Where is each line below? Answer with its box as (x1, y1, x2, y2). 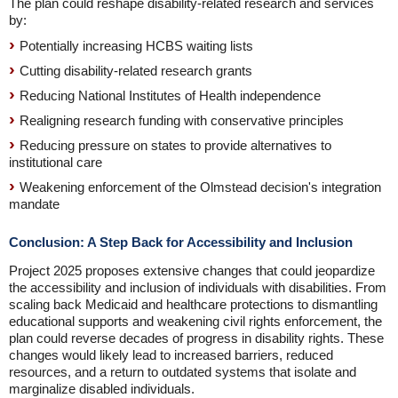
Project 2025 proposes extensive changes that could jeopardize (9, 263, 375, 278)
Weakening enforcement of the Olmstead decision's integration (20, 179, 381, 195)
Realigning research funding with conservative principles (20, 113, 344, 128)
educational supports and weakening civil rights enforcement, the (9, 314, 382, 329)
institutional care (9, 155, 102, 170)
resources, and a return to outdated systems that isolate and (9, 364, 356, 379)
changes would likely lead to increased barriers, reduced (9, 347, 333, 362)
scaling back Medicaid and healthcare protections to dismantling (9, 297, 378, 312)
